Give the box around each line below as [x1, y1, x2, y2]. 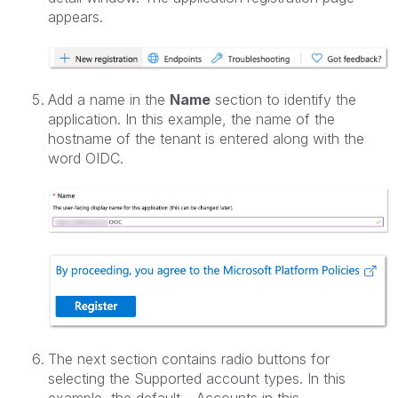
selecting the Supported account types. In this [48, 369, 346, 387]
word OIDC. [48, 148, 123, 167]
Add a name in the [48, 90, 170, 108]
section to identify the [211, 90, 356, 108]
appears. [48, 7, 103, 26]
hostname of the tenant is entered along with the [48, 129, 364, 147]
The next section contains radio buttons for [48, 349, 330, 368]
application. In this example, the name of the [48, 109, 335, 128]
